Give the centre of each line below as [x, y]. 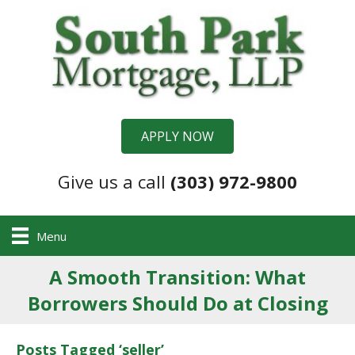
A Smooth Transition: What [177, 277]
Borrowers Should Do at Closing [177, 303]
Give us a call [114, 181]
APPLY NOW [177, 136]
